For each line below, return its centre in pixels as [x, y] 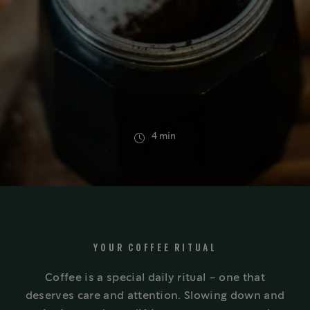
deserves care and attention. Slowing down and [155, 295]
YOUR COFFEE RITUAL [155, 248]
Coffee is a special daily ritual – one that [155, 277]
